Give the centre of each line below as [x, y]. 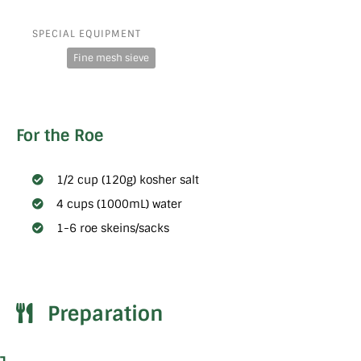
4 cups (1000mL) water [119, 203]
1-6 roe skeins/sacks [113, 228]
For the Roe [60, 136]
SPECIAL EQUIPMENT [87, 34]
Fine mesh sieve [111, 58]
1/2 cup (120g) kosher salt [128, 179]
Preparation [105, 313]
